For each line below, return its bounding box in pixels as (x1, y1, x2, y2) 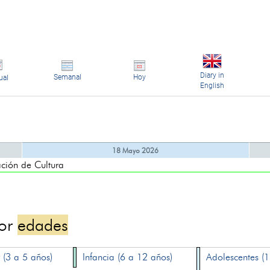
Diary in (199, 71, 224, 80)
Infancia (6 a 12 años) (83, 251, 173, 263)
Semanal (53, 73, 81, 81)
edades (17, 215, 69, 235)
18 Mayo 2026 (112, 146, 159, 155)
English (199, 81, 224, 90)
